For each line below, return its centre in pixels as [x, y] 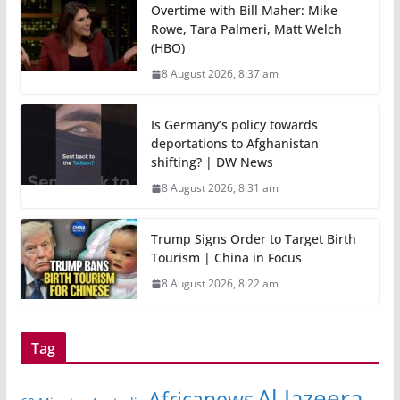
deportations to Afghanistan [234, 144]
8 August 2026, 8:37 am [220, 74]
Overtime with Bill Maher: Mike [244, 11]
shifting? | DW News [212, 162]
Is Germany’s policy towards [234, 125]
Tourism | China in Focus [226, 258]
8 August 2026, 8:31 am [220, 188]
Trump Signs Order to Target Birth [253, 239]
